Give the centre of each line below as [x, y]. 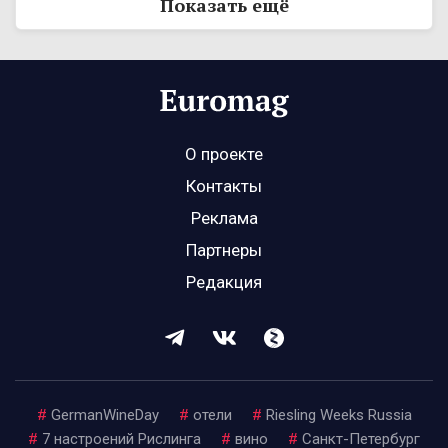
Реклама [224, 218]
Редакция [224, 282]
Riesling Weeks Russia [338, 415]
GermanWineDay [104, 415]
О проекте [224, 154]
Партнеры [224, 250]
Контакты [224, 186]
